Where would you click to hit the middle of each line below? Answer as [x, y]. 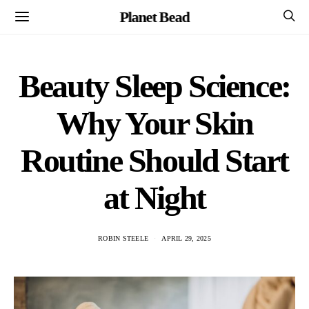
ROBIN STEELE [123, 238]
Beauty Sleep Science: [154, 86]
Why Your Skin [154, 123]
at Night [154, 198]
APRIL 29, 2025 [186, 238]
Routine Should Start [154, 160]
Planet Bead [154, 17]
